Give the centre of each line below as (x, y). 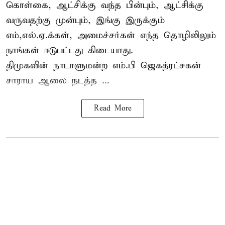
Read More (113, 109)
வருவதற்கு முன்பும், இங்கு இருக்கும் (85, 21)
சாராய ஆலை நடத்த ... (58, 81)
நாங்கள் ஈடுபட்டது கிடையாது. (70, 51)
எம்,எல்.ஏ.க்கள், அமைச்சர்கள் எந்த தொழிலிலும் (111, 36)
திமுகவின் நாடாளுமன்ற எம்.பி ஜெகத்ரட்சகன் (103, 66)
